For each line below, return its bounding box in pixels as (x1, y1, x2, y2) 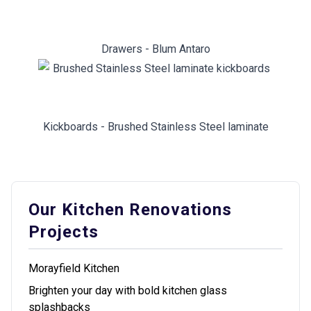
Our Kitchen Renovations (28, 200, 232, 219)
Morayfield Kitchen (28, 262, 119, 275)
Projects (28, 222, 99, 242)
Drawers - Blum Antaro (101, 42, 210, 56)
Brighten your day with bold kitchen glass (28, 284, 227, 297)
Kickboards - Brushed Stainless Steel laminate (42, 120, 269, 133)
